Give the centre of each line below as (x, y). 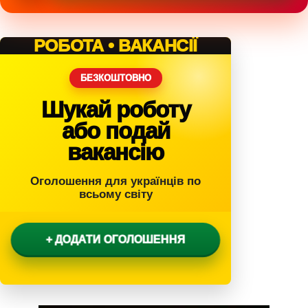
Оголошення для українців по (115, 181)
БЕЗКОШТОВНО (115, 78)
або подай (115, 131)
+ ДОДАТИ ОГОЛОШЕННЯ (115, 239)
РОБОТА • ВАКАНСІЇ (115, 45)
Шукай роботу (115, 109)
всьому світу (115, 194)
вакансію (115, 152)
